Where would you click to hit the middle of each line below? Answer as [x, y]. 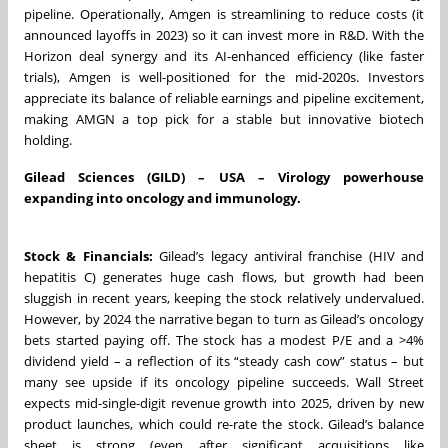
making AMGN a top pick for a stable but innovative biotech [224, 118]
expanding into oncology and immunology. [162, 197]
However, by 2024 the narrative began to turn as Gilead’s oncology [224, 318]
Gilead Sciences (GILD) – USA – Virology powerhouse [224, 176]
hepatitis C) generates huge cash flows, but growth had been [224, 276]
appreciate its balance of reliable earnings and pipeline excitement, [224, 97]
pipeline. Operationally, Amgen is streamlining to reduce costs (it [224, 13]
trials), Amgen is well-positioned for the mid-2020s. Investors [224, 76]
